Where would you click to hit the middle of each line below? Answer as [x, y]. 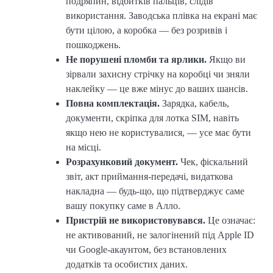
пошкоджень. [93, 45]
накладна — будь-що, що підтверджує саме [155, 191]
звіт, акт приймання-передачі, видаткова [149, 177]
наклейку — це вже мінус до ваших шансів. [157, 89]
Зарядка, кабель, [194, 104]
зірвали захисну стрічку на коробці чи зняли [158, 74]
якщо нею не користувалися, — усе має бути [158, 133]
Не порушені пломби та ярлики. [136, 60]
